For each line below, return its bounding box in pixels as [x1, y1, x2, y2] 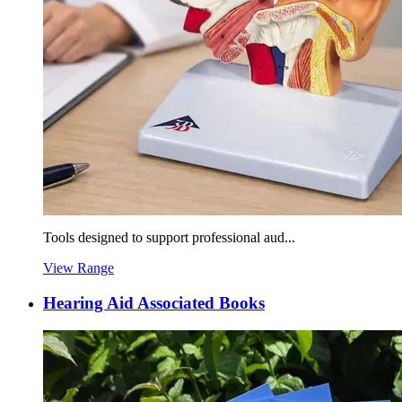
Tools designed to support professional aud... [43, 230, 295, 246]
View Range [43, 260, 114, 276]
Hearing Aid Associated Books [43, 293, 265, 313]
